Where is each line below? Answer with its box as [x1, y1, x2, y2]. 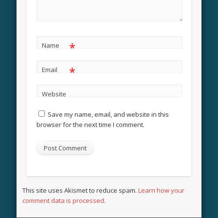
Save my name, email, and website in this [47, 110, 169, 119]
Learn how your [138, 186, 185, 195]
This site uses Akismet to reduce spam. [22, 186, 139, 195]
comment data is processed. [22, 196, 106, 205]
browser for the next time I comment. [36, 120, 145, 129]
